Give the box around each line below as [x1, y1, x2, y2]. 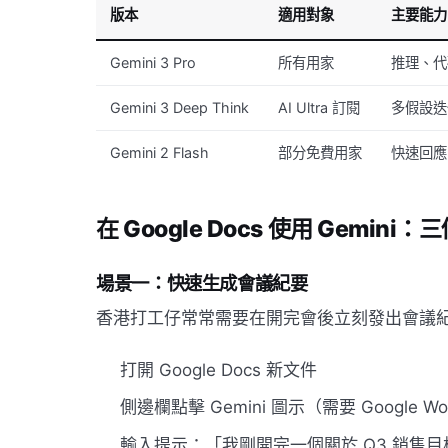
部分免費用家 [278, 143, 363, 161]
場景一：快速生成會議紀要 [96, 271, 308, 294]
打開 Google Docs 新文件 [120, 359, 317, 380]
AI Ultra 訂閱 [278, 98, 361, 116]
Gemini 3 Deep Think [110, 98, 250, 116]
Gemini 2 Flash [110, 143, 210, 161]
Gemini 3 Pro [110, 53, 197, 71]
